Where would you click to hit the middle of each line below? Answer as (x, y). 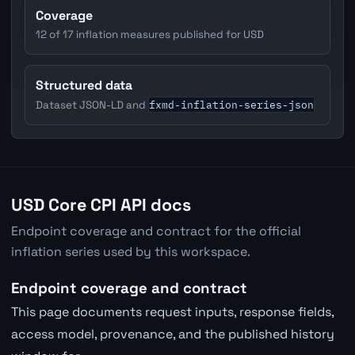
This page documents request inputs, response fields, (172, 312)
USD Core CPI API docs (101, 204)
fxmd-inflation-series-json (232, 104)
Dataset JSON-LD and (92, 105)
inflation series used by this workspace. (130, 252)
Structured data (84, 85)
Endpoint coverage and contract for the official (156, 231)
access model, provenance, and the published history (172, 334)
